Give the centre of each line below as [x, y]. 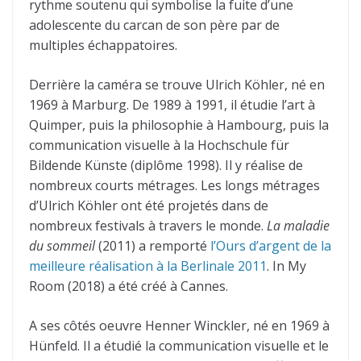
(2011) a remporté [153, 246]
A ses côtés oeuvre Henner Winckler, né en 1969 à [179, 326]
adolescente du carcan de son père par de [154, 25]
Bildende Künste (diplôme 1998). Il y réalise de [166, 166]
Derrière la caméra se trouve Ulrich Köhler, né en [177, 85]
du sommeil [62, 246]
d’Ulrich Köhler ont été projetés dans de [149, 206]
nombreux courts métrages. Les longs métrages [174, 186]
